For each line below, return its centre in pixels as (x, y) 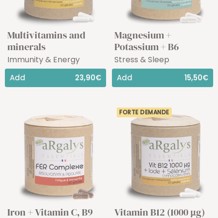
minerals (27, 46)
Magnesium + (143, 35)
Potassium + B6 (147, 46)
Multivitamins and (46, 35)
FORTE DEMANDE (144, 112)
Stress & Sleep (142, 59)
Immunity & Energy (44, 59)
